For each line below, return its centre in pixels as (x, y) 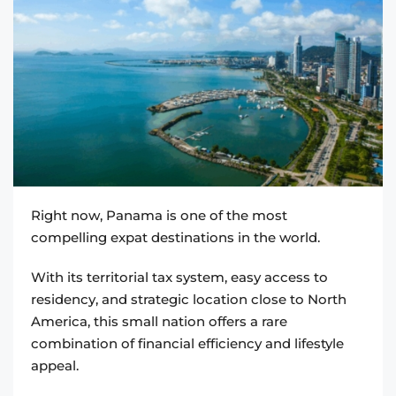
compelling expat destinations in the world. (175, 237)
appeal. (55, 365)
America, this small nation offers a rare (159, 321)
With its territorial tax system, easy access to (179, 277)
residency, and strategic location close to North (189, 299)
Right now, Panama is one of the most (159, 215)
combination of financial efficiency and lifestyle (187, 343)
